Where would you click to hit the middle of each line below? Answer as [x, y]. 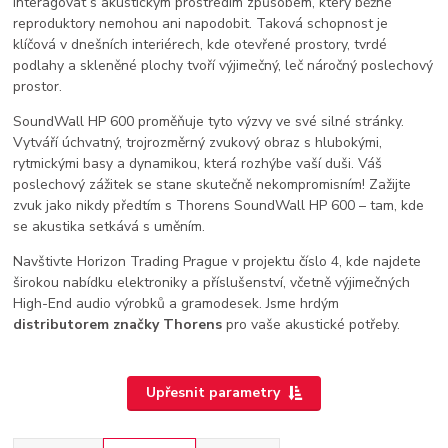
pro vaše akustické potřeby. [311, 325]
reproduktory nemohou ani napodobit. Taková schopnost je [201, 24]
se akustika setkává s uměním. [109, 227]
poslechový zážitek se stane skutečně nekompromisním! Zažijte [212, 185]
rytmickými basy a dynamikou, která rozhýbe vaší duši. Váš [198, 164]
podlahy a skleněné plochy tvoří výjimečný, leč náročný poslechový [223, 66]
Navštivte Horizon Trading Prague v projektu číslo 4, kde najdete [217, 262]
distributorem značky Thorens [118, 325]
